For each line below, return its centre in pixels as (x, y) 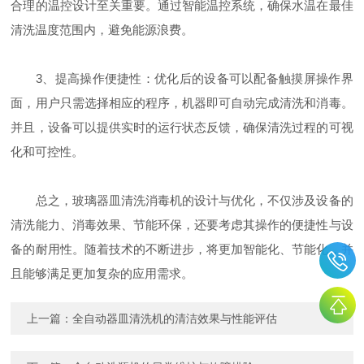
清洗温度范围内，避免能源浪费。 (102, 30)
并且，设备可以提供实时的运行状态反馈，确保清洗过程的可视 (182, 128)
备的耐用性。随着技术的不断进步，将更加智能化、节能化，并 (182, 249)
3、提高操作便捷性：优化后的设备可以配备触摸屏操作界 (182, 79)
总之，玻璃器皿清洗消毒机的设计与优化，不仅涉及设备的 (182, 201)
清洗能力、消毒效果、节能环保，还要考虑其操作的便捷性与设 (182, 225)
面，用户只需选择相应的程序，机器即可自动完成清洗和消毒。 (182, 103)
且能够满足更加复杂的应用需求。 (102, 274)
